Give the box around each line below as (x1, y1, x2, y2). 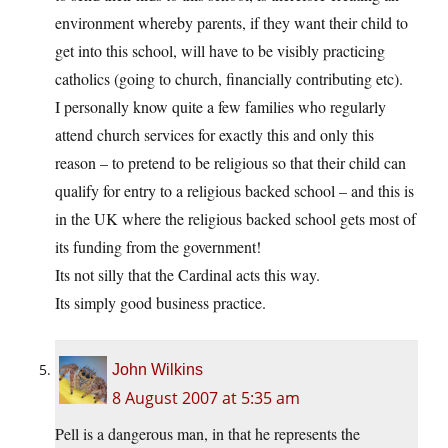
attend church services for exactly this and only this (55, 124, 374, 146)
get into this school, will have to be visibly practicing (55, 40, 385, 62)
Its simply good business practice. (55, 292, 266, 314)
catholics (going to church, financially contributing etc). (55, 68, 403, 90)
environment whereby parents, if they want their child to (55, 12, 408, 34)
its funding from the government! (55, 236, 261, 258)
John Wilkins (112, 361, 203, 379)
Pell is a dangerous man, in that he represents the (55, 423, 360, 445)
